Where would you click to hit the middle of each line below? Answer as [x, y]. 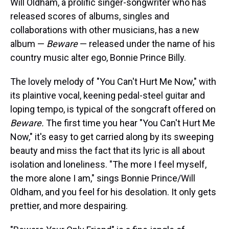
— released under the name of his [146, 44]
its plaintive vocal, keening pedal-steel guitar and [108, 95]
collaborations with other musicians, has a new [105, 30]
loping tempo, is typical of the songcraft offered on [113, 109]
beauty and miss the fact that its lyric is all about [108, 151]
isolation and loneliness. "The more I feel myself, [108, 164]
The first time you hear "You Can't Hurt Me [130, 123]
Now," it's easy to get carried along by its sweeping [112, 137]
